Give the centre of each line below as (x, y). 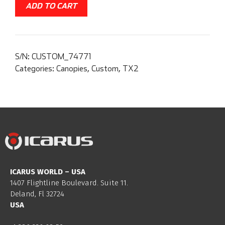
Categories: (36, 69)
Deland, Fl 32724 (37, 194)
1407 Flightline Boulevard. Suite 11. (69, 183)
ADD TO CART (51, 6)
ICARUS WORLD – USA (48, 172)
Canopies (72, 69)
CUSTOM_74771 (61, 57)
